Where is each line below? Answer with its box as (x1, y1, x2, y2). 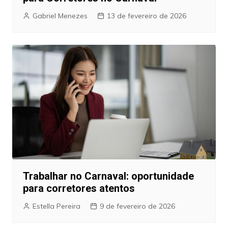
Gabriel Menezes (32, 11, 88, 20)
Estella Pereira (32, 201, 80, 211)
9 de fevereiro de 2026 (99, 201, 175, 211)
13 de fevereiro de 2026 (106, 11, 186, 20)
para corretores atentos (22, 182, 135, 194)
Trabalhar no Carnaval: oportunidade (22, 169, 194, 182)
